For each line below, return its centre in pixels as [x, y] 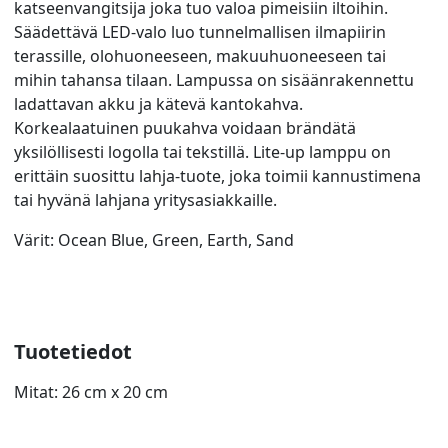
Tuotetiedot [73, 351]
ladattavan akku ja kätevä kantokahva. [158, 103]
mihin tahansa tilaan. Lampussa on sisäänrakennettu [214, 79]
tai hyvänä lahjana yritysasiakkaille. [145, 199]
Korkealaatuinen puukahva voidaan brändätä [185, 127]
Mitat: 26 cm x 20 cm [91, 391]
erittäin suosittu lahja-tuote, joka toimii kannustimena [217, 175]
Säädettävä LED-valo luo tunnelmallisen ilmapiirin [200, 31]
